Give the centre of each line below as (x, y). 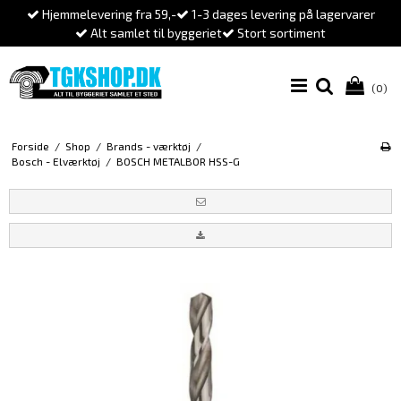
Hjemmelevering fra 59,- (107, 14)
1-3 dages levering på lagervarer (282, 14)
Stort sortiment (280, 33)
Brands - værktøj (148, 146)
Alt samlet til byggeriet (155, 33)
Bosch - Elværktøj (55, 162)
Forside (30, 146)
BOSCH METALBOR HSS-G (178, 162)
